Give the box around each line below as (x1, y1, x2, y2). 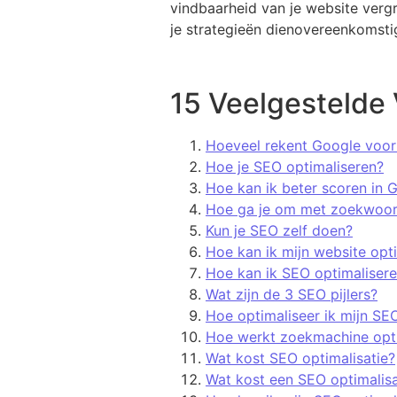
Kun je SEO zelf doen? (206, 221, 353, 239)
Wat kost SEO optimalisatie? (206, 348, 395, 367)
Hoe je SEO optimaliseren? (206, 157, 384, 175)
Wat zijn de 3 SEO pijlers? (206, 284, 378, 303)
